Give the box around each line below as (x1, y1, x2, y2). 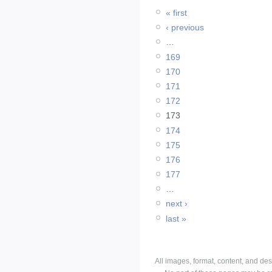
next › (166, 199, 188, 209)
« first (166, 8, 187, 18)
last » (166, 213, 186, 223)
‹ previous (166, 22, 204, 33)
